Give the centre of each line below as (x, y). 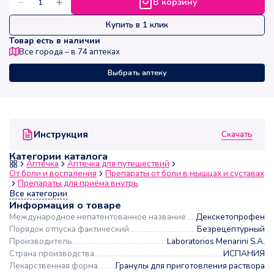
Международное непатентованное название (98, 217)
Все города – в (48, 52)
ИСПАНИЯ (244, 254)
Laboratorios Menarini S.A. (216, 242)
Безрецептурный (231, 229)
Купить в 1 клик (137, 25)
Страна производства (52, 254)
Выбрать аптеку (137, 73)
